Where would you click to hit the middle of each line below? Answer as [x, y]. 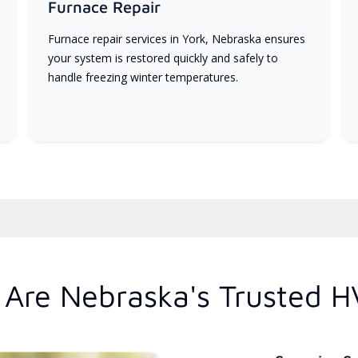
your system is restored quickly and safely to [163, 58]
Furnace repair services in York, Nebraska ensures [176, 38]
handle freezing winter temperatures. [143, 77]
